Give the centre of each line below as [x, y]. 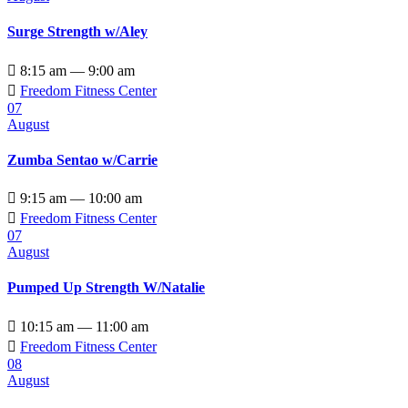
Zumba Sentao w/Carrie [82, 159]
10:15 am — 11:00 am [82, 326]
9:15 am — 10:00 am [79, 199]
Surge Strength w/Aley [77, 32]
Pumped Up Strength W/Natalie [106, 288]
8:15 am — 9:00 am [76, 70]
